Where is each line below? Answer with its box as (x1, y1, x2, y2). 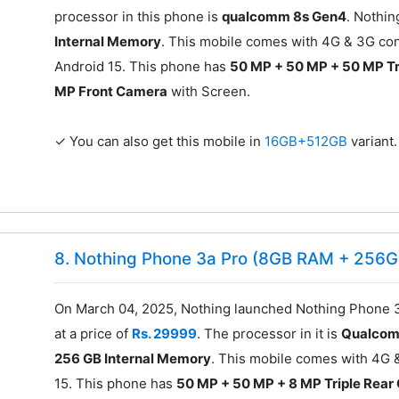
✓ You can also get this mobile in (54, 132, 265, 150)
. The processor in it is (197, 325, 342, 343)
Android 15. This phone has (54, 57, 231, 75)
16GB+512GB (265, 132, 352, 150)
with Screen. (167, 82, 251, 100)
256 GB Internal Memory (54, 350, 212, 368)
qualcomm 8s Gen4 (222, 7, 347, 25)
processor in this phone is (54, 7, 223, 25)
